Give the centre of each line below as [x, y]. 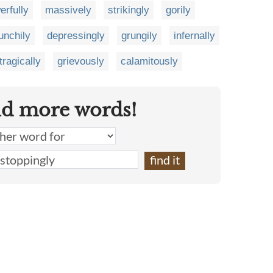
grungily [139, 36]
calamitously [149, 61]
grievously [81, 61]
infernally [194, 36]
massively [68, 10]
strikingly [129, 10]
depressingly [76, 36]
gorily [178, 10]
